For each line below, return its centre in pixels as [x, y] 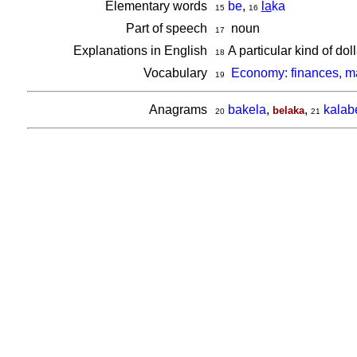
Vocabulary [177, 73]
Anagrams [179, 110]
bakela [247, 110]
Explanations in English [141, 51]
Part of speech [168, 28]
